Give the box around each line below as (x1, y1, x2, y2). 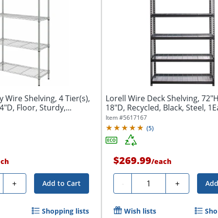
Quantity (135, 177, 167, 188)
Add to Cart (42, 179, 81, 188)
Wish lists (124, 206, 157, 216)
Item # (106, 113, 124, 122)
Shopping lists (42, 206, 90, 216)
